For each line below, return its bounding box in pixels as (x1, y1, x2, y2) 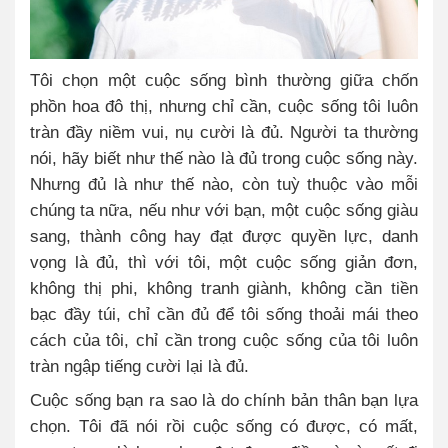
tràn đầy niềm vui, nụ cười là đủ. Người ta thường (30, 121, 418, 142)
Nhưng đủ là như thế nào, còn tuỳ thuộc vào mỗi (30, 173, 418, 194)
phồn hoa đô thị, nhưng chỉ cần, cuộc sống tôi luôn (30, 95, 418, 116)
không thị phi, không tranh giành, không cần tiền (30, 277, 418, 298)
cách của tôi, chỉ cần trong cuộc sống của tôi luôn (30, 329, 418, 350)
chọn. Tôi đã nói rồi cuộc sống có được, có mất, (30, 415, 418, 436)
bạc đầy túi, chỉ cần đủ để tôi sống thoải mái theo (30, 303, 418, 324)
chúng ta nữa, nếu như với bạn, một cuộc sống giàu (30, 199, 418, 220)
